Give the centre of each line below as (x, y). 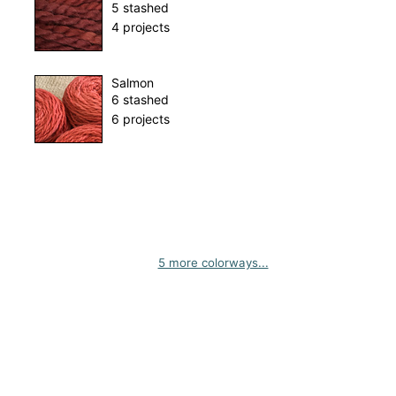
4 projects (140, 27)
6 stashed (140, 100)
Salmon (132, 83)
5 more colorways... (213, 263)
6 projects (140, 119)
